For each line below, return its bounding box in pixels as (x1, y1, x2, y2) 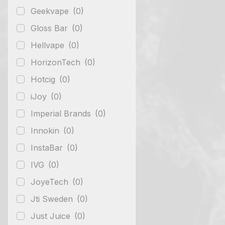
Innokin (31, 125, 62, 136)
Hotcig (31, 74, 58, 84)
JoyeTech (31, 176, 71, 187)
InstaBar (31, 142, 65, 153)
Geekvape (31, 6, 71, 16)
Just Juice (31, 210, 73, 221)
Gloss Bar (31, 23, 70, 33)
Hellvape (31, 40, 67, 50)
